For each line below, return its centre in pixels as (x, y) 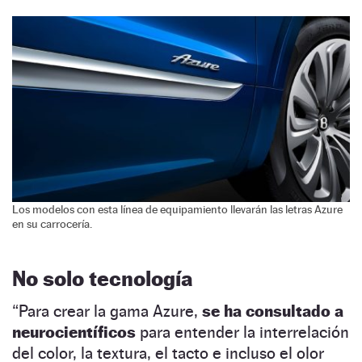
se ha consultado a (273, 311)
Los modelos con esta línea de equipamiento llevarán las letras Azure (177, 210)
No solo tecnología (103, 279)
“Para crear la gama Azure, (107, 311)
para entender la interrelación (242, 333)
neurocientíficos (74, 333)
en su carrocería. (52, 224)
